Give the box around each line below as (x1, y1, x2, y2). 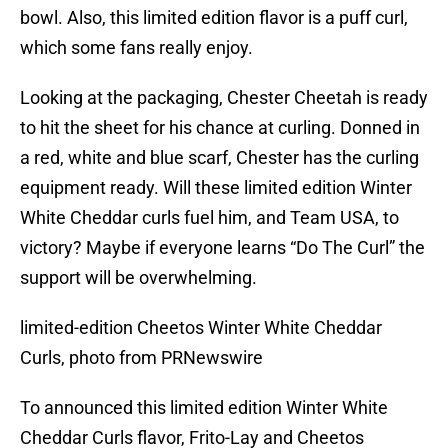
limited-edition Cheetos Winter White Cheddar (20, 317, 382, 339)
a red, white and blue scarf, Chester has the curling (20, 147, 419, 169)
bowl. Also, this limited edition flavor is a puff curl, (20, 7, 408, 29)
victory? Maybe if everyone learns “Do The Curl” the (20, 237, 425, 259)
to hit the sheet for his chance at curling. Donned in (20, 117, 420, 139)
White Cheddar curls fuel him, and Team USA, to (20, 207, 399, 229)
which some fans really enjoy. (20, 37, 253, 59)
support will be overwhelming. (20, 267, 257, 289)
